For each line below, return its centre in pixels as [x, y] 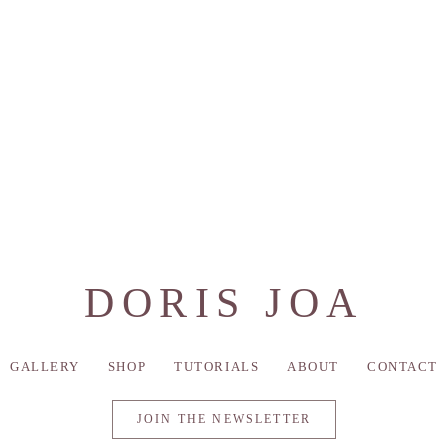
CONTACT [402, 367]
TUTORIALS [217, 367]
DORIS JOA [224, 303]
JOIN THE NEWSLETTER [224, 419]
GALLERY [45, 367]
